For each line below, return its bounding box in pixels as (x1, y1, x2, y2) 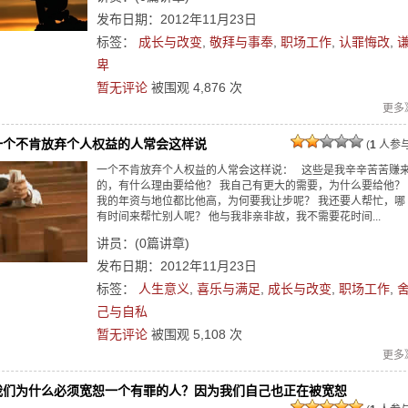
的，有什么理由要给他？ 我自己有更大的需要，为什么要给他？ (97, 179, 405, 192)
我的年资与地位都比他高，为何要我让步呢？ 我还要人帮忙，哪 (97, 195, 405, 208)
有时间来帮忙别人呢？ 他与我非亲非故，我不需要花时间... (97, 210, 381, 223)
